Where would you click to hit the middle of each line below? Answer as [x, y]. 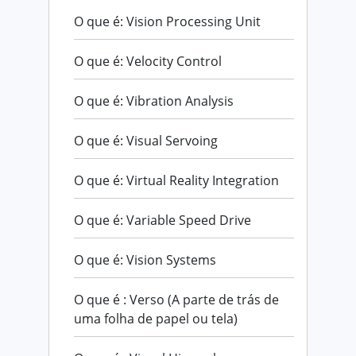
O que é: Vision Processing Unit [167, 21]
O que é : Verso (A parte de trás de [176, 299]
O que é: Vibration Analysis [154, 101]
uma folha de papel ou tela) [156, 318]
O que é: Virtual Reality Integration [176, 180]
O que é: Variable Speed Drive [163, 220]
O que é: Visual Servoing [146, 140]
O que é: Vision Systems [145, 259]
